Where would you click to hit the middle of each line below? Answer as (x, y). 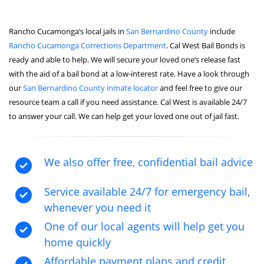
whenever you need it (98, 207)
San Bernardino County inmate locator (90, 88)
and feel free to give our (200, 88)
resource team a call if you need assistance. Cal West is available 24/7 (128, 102)
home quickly (77, 242)
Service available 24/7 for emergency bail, (147, 191)
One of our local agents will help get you (144, 226)
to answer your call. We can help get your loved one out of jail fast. (124, 116)
